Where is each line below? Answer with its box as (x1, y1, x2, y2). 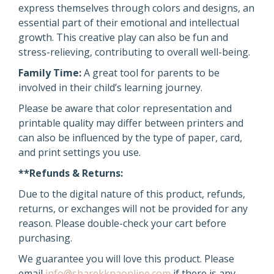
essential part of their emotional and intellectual (18, 16, 239, 29)
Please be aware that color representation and (18, 102, 232, 115)
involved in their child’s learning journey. (18, 81, 202, 94)
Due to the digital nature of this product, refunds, (18, 187, 245, 201)
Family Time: (18, 66, 81, 80)
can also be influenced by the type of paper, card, (18, 131, 242, 144)
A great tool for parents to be (81, 66, 220, 80)
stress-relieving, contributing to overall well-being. (18, 45, 250, 59)
